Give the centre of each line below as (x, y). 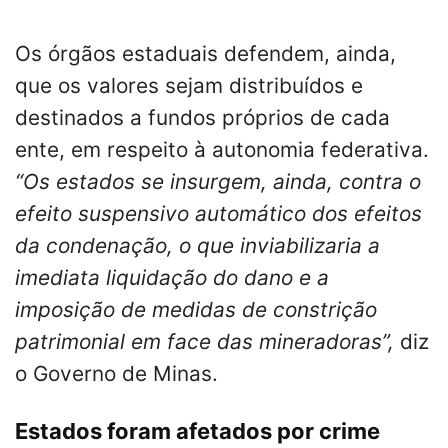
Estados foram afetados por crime (197, 430)
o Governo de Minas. (116, 373)
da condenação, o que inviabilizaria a (197, 245)
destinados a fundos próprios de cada (202, 117)
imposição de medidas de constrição (196, 309)
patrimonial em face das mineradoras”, (207, 341)
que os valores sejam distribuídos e (189, 85)
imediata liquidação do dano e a (172, 277)
